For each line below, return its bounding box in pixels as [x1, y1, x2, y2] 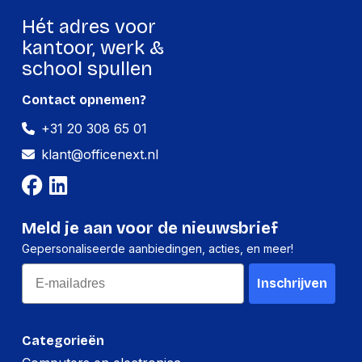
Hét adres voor [21, 15, 156, 39]
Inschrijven [257, 276, 328, 292]
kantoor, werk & [21, 36, 164, 60]
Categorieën [21, 333, 104, 349]
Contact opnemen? [21, 92, 146, 108]
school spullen [21, 57, 153, 81]
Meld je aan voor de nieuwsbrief [21, 218, 278, 238]
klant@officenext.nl [40, 146, 158, 163]
